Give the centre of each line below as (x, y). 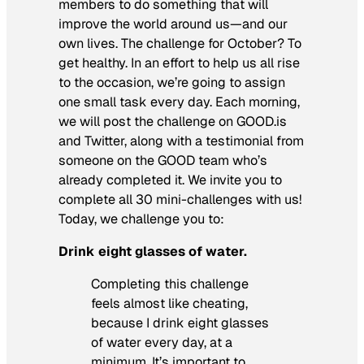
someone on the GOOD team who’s (163, 160)
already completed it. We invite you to (170, 180)
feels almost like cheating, (169, 304)
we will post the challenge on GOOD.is (173, 121)
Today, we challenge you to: (141, 219)
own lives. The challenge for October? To (180, 43)
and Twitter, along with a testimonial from (181, 141)
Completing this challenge (170, 284)
